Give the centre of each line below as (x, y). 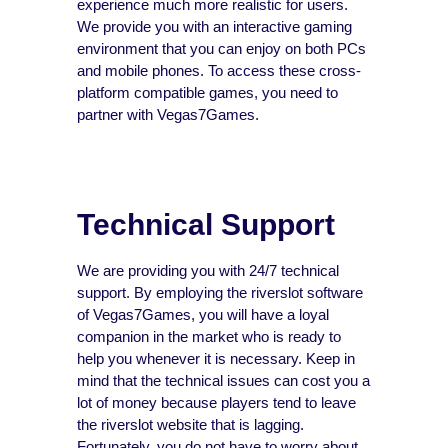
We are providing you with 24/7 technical (208, 271)
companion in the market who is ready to (209, 337)
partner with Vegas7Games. (168, 114)
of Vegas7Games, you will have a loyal (203, 315)
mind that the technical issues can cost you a (224, 381)
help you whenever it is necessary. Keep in (216, 359)
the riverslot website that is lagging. (191, 425)
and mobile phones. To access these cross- (219, 70)
